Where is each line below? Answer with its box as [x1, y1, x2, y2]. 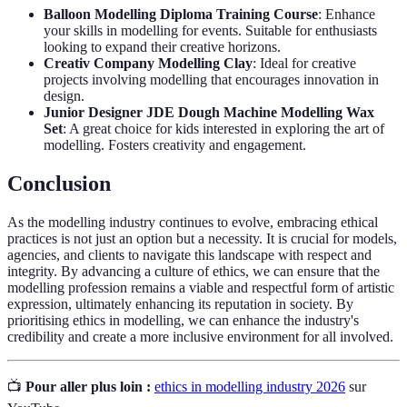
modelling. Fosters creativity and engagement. [44, 136, 306, 153]
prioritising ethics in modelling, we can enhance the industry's [7, 312, 359, 328]
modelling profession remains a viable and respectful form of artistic [7, 279, 394, 295]
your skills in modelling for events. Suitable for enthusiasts [44, 22, 377, 38]
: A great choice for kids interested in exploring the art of [63, 120, 384, 136]
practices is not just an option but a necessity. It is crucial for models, [7, 230, 397, 246]
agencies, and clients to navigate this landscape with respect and [7, 246, 372, 263]
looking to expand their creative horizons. [44, 38, 281, 55]
